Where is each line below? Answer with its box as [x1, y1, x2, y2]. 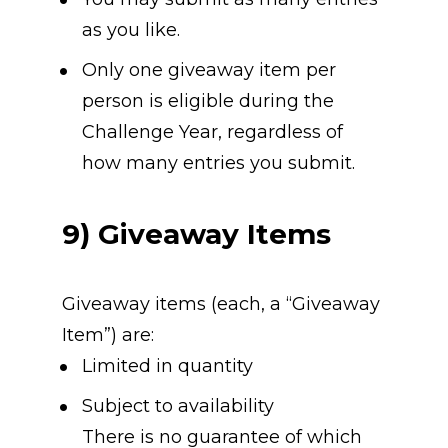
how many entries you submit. [81, 151, 355, 174]
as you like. [81, 18, 180, 41]
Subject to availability [81, 394, 274, 417]
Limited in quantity [81, 354, 253, 377]
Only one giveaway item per [81, 58, 336, 81]
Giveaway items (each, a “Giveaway [61, 292, 380, 315]
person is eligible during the [81, 89, 334, 112]
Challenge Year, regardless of [81, 120, 343, 143]
